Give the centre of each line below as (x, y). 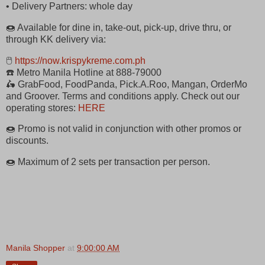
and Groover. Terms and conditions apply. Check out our (123, 96)
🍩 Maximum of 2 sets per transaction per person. (108, 162)
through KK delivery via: (56, 39)
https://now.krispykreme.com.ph (80, 60)
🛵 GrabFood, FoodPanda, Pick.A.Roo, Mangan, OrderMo (127, 84)
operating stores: (42, 108)
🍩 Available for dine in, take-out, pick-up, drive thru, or (119, 27)
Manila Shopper (35, 248)
